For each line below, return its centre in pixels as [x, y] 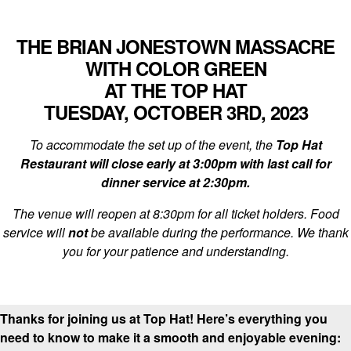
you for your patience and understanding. [175, 251]
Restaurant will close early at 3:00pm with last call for [175, 164]
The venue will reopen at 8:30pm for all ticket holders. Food [175, 214]
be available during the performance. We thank [218, 233]
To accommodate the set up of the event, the [152, 145]
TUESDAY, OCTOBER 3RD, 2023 [175, 112]
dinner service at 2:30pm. [175, 183]
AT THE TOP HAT [175, 90]
